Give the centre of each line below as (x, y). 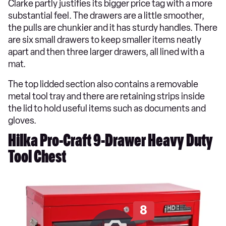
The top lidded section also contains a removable (103, 84)
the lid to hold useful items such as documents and (107, 108)
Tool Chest (37, 159)
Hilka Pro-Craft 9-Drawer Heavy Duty (110, 143)
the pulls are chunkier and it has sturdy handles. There (113, 28)
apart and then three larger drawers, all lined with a (106, 52)
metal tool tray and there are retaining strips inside (106, 96)
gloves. (22, 121)
